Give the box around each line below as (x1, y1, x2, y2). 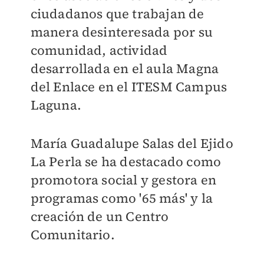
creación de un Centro (30, 207, 169, 225)
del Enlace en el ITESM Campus (30, 78, 227, 95)
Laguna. (30, 96, 81, 114)
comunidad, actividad (30, 41, 168, 59)
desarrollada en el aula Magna (30, 60, 219, 77)
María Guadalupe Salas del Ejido (30, 134, 233, 152)
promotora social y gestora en (30, 171, 217, 189)
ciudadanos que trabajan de (30, 5, 204, 22)
